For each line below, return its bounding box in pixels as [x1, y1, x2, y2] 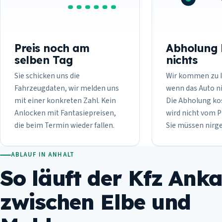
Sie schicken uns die [14, 70, 80, 81]
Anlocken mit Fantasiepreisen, [14, 107, 116, 118]
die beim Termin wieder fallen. [14, 119, 114, 131]
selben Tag [14, 53, 73, 66]
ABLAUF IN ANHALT [11, 150, 74, 159]
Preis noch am [14, 41, 90, 55]
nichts [166, 53, 198, 66]
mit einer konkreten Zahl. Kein [14, 95, 116, 106]
